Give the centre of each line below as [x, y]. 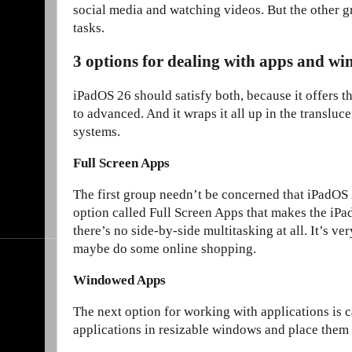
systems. [97, 132]
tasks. [89, 28]
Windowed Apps [119, 280]
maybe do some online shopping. [165, 249]
